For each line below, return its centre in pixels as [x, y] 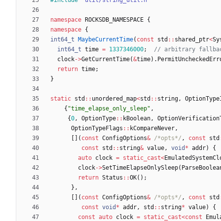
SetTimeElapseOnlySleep [140, 167]
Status [112, 177]
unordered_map [114, 98]
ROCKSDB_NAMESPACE [114, 19]
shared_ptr [192, 39]
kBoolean [137, 118]
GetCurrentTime [106, 59]
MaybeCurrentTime [106, 39]
